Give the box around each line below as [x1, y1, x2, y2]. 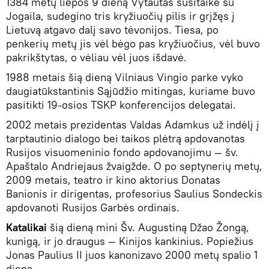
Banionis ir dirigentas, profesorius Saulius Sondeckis [6, 186, 262, 201]
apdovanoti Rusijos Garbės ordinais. [6, 200, 180, 214]
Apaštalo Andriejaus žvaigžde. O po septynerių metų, [6, 159, 262, 173]
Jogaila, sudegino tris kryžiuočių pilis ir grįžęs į [6, 8, 235, 23]
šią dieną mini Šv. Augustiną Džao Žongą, [47, 220, 249, 234]
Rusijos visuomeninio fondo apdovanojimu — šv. [6, 145, 238, 159]
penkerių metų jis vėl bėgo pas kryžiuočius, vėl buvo [6, 36, 260, 50]
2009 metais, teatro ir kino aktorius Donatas [6, 172, 220, 187]
